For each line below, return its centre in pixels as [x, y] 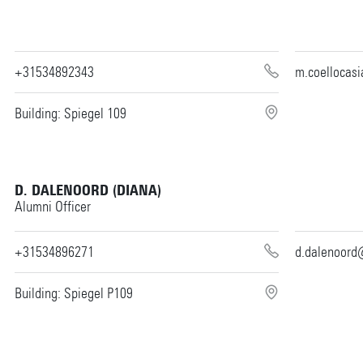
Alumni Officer [52, 206]
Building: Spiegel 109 [70, 113]
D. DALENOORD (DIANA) [88, 190]
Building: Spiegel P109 [73, 293]
